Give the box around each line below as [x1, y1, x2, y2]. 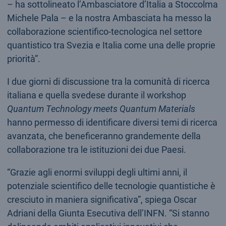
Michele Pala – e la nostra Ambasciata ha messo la [7, 12, 211, 23]
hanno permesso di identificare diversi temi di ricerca [7, 117, 217, 128]
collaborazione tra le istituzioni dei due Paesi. [7, 144, 186, 155]
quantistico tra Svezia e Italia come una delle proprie [7, 39, 215, 50]
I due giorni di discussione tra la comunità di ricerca [7, 76, 210, 87]
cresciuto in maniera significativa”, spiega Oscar [7, 194, 197, 205]
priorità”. [7, 53, 40, 64]
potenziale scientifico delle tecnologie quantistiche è [7, 180, 215, 191]
